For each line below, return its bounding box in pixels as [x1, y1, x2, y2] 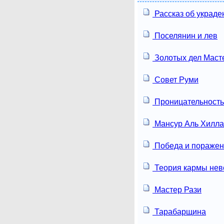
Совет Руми [152, 75, 198, 84]
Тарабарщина [152, 207, 206, 216]
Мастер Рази [152, 185, 201, 194]
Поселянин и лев [152, 31, 217, 40]
